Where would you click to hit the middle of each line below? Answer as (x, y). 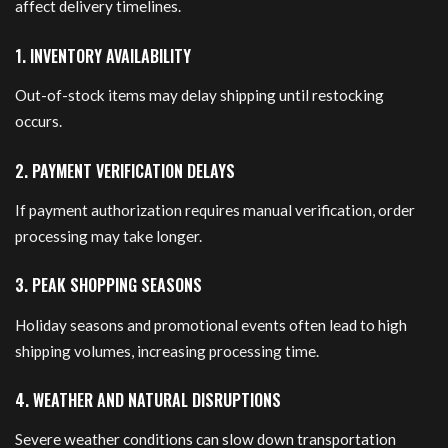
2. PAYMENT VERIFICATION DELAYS (125, 170)
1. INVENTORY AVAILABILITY (103, 55)
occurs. (38, 121)
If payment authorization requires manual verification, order (215, 209)
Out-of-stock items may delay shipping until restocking (199, 95)
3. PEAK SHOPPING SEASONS (108, 285)
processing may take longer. (108, 235)
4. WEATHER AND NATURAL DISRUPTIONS (148, 400)
